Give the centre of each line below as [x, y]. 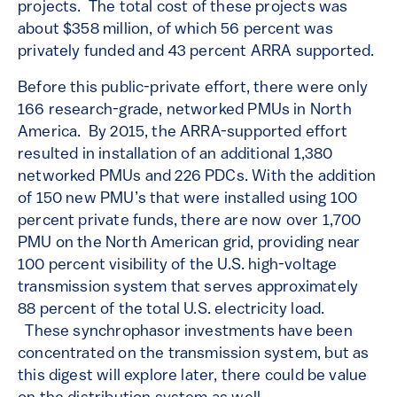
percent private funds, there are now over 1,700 [190, 222]
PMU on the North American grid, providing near [189, 244]
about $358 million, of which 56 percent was [175, 30]
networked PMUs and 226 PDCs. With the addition [197, 177]
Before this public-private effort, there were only [193, 89]
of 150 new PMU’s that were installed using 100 [188, 199]
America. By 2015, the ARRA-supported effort [183, 133]
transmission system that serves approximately [188, 288]
